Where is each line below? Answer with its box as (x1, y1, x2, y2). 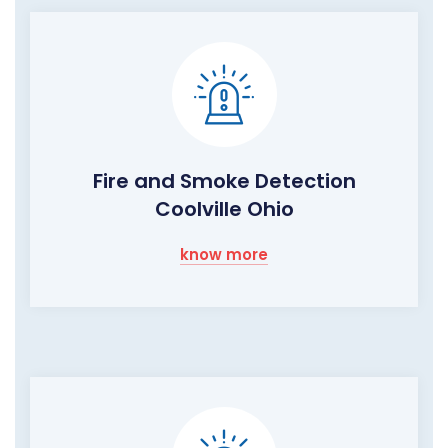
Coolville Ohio (154, 195, 294, 224)
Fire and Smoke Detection (92, 167, 356, 196)
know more (180, 244, 268, 266)
